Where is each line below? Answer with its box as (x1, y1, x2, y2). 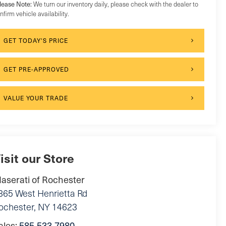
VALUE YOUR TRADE (3, 93, 68, 102)
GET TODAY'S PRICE (3, 35, 68, 45)
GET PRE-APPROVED (3, 64, 69, 74)
